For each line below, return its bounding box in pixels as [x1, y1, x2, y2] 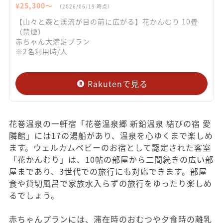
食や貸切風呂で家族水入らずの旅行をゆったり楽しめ [9, 177, 212, 190]
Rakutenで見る [87, 78, 148, 90]
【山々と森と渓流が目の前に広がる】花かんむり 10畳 [15, 16, 198, 27]
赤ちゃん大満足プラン [15, 36, 90, 47]
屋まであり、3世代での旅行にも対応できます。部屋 [9, 165, 207, 178]
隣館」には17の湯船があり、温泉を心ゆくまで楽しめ [9, 129, 213, 142]
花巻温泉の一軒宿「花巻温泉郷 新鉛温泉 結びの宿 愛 [9, 117, 211, 130]
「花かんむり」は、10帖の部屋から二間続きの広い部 [9, 153, 214, 166]
